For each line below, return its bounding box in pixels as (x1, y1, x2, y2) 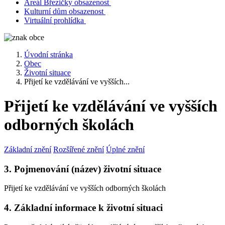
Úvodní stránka (24, 50, 73, 59)
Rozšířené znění (53, 145, 104, 154)
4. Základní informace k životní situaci (4, 202, 163, 213)
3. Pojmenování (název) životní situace (4, 163, 161, 174)
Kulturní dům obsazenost (24, 7, 103, 16)
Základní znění (4, 145, 51, 154)
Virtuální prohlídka (24, 16, 84, 25)
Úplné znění (106, 145, 145, 154)
